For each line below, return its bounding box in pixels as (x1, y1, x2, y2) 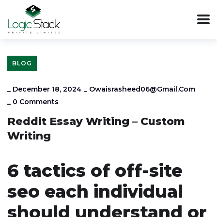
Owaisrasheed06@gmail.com (89, 85, 195, 93)
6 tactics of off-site (7, 160, 183, 181)
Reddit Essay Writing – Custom (7, 115, 185, 128)
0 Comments (13, 97, 59, 106)
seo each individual (7, 181, 183, 202)
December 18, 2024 (13, 85, 81, 93)
